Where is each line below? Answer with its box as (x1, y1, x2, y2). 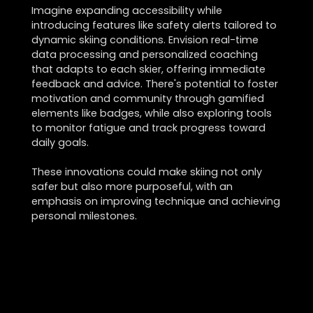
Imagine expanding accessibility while (31, 3, 222, 17)
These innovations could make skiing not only (31, 164, 262, 179)
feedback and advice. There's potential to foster (31, 76, 278, 91)
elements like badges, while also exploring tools (31, 105, 272, 120)
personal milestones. (31, 208, 137, 223)
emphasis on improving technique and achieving (31, 194, 280, 208)
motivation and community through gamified (31, 91, 264, 105)
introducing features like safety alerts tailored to (31, 17, 277, 32)
